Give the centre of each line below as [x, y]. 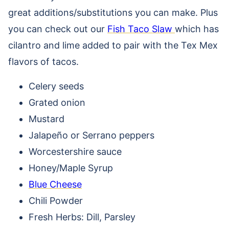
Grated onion [57, 103]
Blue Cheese [55, 185]
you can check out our [58, 29]
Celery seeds [56, 86]
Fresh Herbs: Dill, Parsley [82, 217]
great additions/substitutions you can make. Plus [113, 13]
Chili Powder [56, 201]
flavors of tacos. [43, 62]
